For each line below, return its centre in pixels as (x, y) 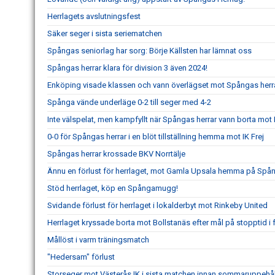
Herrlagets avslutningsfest (94, 16)
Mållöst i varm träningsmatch (98, 240)
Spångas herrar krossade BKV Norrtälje (116, 154)
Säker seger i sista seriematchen (105, 33)
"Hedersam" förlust (81, 257)
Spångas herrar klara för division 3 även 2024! (127, 68)
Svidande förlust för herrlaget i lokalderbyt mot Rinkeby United (157, 205)
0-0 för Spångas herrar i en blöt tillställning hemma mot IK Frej (156, 137)
